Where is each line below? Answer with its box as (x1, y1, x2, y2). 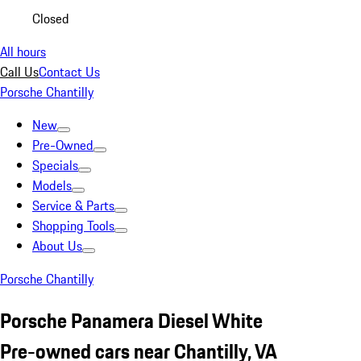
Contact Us (39, 62, 100, 81)
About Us (32, 236, 82, 255)
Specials (32, 156, 78, 175)
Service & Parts (32, 196, 114, 215)
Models (32, 176, 72, 195)
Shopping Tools (32, 216, 114, 235)
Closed (32, 9, 69, 28)
